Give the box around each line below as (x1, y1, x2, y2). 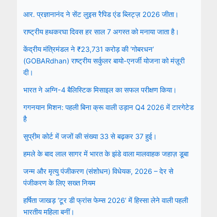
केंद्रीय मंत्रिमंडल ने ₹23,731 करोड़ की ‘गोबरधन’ (23, 45, 154, 54)
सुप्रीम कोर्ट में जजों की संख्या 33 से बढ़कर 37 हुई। (23, 132, 157, 141)
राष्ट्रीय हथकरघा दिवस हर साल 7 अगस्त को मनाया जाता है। (23, 28, 179, 37)
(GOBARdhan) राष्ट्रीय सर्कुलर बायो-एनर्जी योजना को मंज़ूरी (23, 57, 185, 66)
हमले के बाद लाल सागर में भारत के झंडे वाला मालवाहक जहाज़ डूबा (23, 150, 188, 159)
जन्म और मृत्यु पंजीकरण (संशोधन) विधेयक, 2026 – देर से (23, 167, 173, 176)
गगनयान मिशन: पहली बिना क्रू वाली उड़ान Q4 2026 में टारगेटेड (23, 103, 194, 112)
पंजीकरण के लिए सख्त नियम (23, 179, 95, 188)
